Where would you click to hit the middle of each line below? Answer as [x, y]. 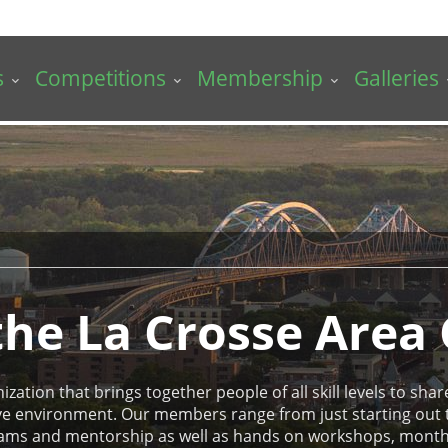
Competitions [100, 78]
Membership [259, 78]
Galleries [396, 78]
